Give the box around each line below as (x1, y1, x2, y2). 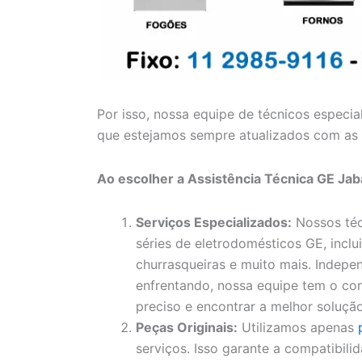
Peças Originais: (136, 319, 238, 336)
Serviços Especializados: (136, 214, 292, 231)
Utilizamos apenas (238, 319, 358, 336)
